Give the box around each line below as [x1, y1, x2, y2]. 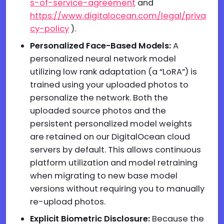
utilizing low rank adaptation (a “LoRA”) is [30, 66, 197, 77]
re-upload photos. [30, 196, 105, 207]
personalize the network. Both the [30, 92, 168, 103]
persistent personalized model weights [30, 118, 192, 129]
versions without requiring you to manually [30, 183, 204, 194]
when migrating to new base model [30, 170, 177, 181]
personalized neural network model [30, 53, 176, 64]
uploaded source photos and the [30, 105, 166, 116]
